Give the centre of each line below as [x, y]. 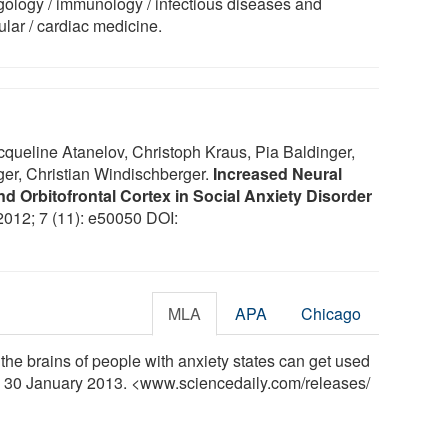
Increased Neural [277, 173]
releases [335, 382]
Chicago [331, 313]
